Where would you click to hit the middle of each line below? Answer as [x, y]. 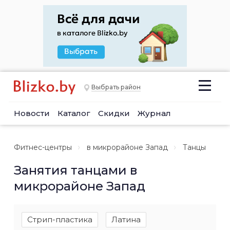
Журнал [154, 113]
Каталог [74, 113]
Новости [32, 113]
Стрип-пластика [60, 219]
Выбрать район [116, 87]
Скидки [114, 113]
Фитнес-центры [43, 147]
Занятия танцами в [75, 170]
